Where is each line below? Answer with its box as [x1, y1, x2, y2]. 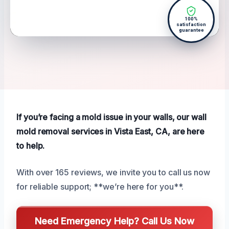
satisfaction [176, 21, 206, 28]
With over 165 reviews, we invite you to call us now [16, 167, 210, 178]
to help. [16, 141, 45, 151]
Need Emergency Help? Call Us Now [35, 215, 194, 227]
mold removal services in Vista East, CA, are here [16, 126, 205, 137]
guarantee [178, 27, 204, 33]
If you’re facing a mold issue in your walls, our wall [16, 112, 207, 123]
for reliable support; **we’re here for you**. [16, 181, 184, 192]
